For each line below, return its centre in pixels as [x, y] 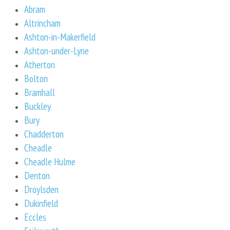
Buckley [37, 106]
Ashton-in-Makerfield [60, 36]
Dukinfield [41, 203]
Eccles [35, 217]
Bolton [36, 78]
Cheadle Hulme [50, 161]
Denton [37, 175]
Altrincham [42, 23]
